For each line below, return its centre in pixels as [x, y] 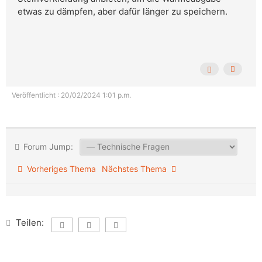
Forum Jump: [47, 147]
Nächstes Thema [137, 169]
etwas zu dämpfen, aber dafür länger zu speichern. [123, 12]
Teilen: [30, 223]
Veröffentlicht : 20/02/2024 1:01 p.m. [71, 95]
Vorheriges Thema [59, 169]
